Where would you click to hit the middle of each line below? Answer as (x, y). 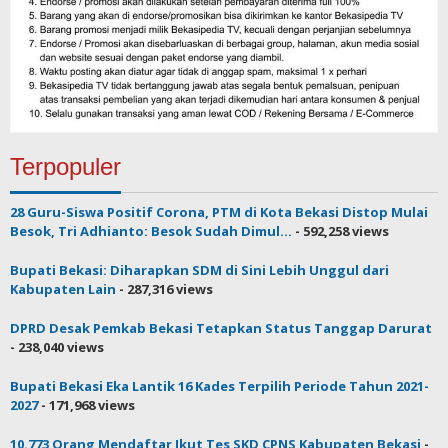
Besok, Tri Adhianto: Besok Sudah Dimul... (151, 230)
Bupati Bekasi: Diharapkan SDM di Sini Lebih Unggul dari (199, 269)
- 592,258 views (340, 230)
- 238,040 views (57, 346)
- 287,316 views (164, 288)
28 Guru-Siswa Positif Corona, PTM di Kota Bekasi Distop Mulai (219, 211)
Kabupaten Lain (63, 288)
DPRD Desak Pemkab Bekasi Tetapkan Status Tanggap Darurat (221, 327)
